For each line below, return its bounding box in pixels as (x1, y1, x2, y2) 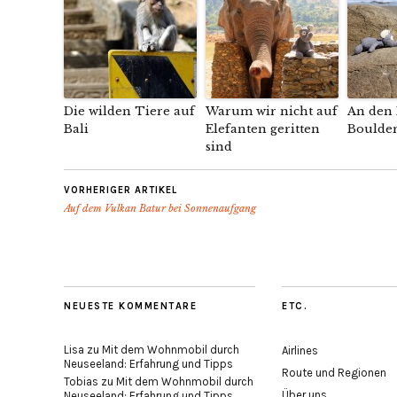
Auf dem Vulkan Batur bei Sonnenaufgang (64, 202, 256, 214)
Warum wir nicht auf (206, 104, 338, 119)
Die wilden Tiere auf (64, 104, 195, 119)
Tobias (64, 375, 98, 388)
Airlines (282, 344, 318, 357)
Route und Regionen (282, 366, 386, 379)
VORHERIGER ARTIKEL (64, 184, 177, 196)
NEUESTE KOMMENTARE (64, 300, 197, 312)
